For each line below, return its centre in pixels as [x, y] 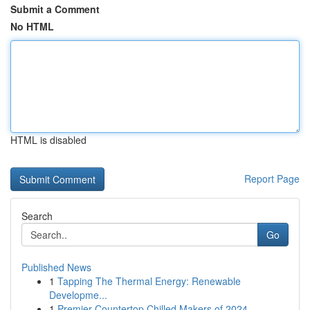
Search [37, 216]
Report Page [272, 179]
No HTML [32, 26]
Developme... [78, 295]
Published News [56, 267]
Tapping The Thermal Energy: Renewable [149, 281]
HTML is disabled [48, 140]
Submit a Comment [55, 9]
